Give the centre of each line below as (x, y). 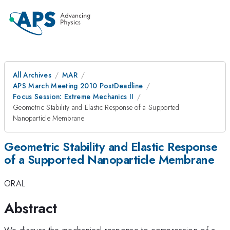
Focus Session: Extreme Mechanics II (73, 97)
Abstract (31, 208)
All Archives (32, 75)
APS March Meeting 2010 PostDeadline (78, 86)
